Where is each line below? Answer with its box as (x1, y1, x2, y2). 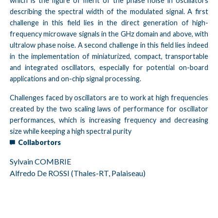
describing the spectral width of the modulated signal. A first (10, 7, 208, 16)
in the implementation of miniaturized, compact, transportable (10, 52, 208, 60)
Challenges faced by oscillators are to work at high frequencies (10, 93, 208, 102)
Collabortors (18, 138, 61, 146)
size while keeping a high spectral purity (10, 127, 131, 135)
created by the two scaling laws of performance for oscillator (10, 104, 208, 113)
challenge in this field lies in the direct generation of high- (10, 18, 208, 27)
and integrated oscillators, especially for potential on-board (10, 63, 208, 72)
